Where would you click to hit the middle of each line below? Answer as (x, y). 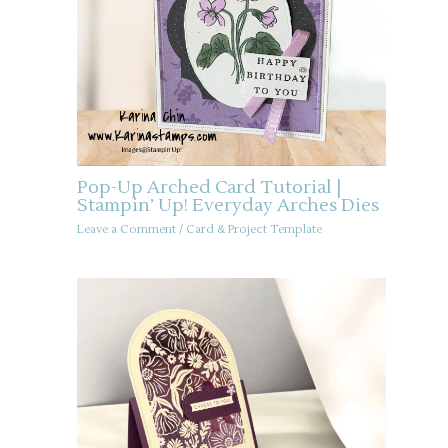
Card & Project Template (253, 230)
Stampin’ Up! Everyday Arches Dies (227, 206)
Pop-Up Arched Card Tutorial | (209, 188)
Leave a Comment (126, 230)
